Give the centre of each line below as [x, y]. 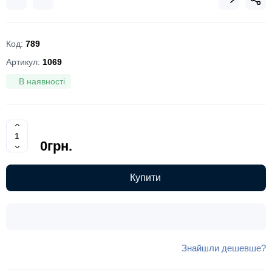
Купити [145, 178]
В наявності [42, 81]
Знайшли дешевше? [224, 248]
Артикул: [24, 62]
